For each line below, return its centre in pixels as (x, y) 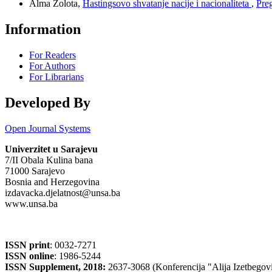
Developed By (48, 102)
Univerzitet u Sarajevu (51, 149)
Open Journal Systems (48, 128)
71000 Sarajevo (35, 171)
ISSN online (29, 256)
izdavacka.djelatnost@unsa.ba (63, 192)
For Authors (52, 66)
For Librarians (56, 76)
